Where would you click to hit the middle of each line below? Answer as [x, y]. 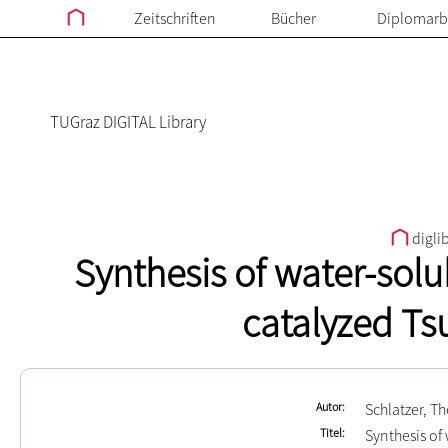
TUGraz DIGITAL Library [128, 122]
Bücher [293, 18]
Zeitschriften [174, 18]
